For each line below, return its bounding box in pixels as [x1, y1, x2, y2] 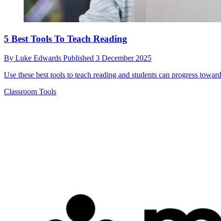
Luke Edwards [15, 53, 63, 62]
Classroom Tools [4, 87, 56, 96]
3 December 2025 [96, 53, 151, 62]
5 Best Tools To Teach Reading [4, 33, 127, 44]
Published [63, 53, 96, 62]
